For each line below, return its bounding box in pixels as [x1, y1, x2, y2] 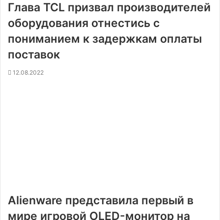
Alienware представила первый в [8, 193, 193, 207]
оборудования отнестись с [8, 16, 160, 30]
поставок [8, 48, 60, 61]
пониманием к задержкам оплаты [8, 32, 202, 46]
